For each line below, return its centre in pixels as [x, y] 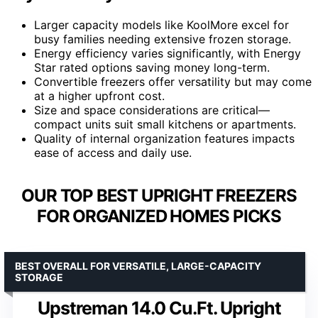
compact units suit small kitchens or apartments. [165, 124]
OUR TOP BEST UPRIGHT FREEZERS [159, 195]
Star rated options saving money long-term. [152, 67]
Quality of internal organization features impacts [164, 138]
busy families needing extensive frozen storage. [163, 39]
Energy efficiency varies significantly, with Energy [168, 53]
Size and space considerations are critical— [152, 110]
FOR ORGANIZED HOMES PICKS [159, 216]
